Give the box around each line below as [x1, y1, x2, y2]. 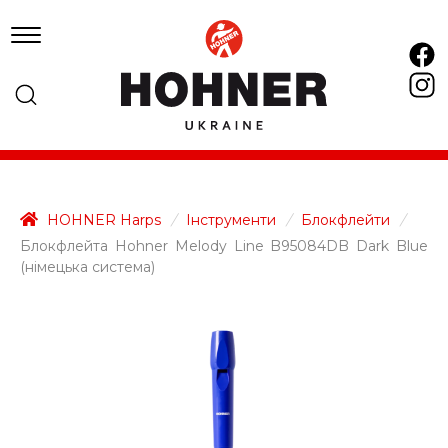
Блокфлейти [301, 211, 390, 229]
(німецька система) [20, 258, 155, 276]
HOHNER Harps [43, 211, 161, 229]
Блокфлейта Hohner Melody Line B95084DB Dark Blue [20, 237, 428, 255]
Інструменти [186, 211, 276, 229]
